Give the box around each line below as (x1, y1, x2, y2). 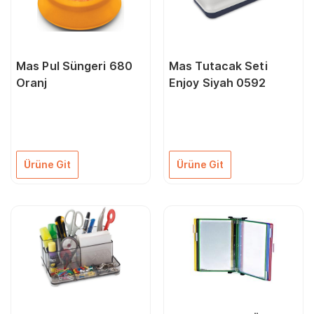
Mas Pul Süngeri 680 (16, 59, 132, 73)
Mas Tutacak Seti (169, 59, 268, 73)
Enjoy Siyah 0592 (169, 76, 266, 90)
